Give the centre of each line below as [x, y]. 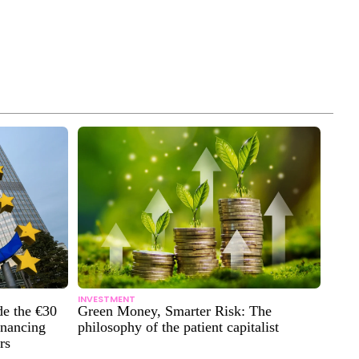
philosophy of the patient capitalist [178, 327]
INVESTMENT [107, 298]
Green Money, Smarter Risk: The [175, 311]
